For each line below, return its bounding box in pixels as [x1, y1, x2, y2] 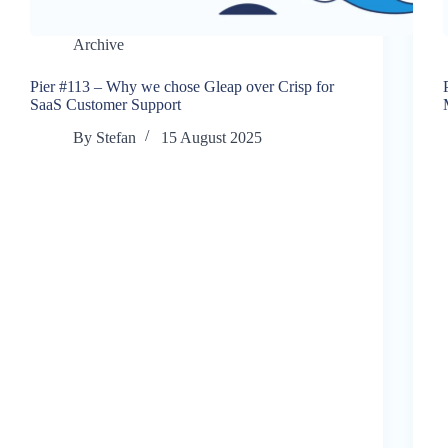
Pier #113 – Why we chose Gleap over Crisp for [30, 77, 334, 95]
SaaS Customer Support [30, 95, 181, 113]
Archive [73, 35, 124, 53]
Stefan [96, 128, 137, 146]
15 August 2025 [161, 128, 263, 146]
